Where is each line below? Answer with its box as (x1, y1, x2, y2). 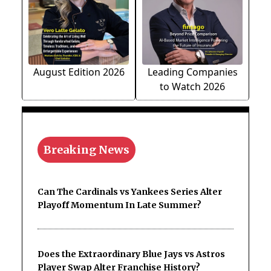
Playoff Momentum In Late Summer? (38, 200, 201, 211)
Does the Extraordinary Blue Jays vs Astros (38, 249, 225, 260)
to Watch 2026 (160, 80, 225, 94)
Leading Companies (147, 65, 238, 79)
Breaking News (44, 143, 129, 157)
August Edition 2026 (33, 65, 125, 79)
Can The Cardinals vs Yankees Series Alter (38, 186, 222, 198)
